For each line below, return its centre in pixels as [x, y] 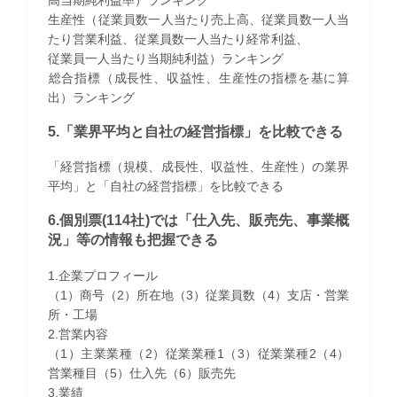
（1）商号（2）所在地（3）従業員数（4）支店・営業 [198, 295]
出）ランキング [91, 97]
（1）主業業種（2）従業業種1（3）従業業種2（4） [198, 353]
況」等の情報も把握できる [132, 240]
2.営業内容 [78, 334]
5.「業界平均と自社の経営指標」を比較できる [195, 132]
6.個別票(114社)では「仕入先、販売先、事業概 [198, 221]
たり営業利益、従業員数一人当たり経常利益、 [178, 39]
